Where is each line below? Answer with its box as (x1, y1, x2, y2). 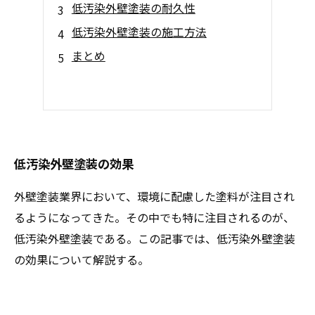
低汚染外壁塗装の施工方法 (71, 23, 207, 40)
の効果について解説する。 (14, 251, 149, 268)
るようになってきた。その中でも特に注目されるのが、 (14, 209, 295, 226)
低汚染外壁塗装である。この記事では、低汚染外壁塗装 (14, 230, 295, 247)
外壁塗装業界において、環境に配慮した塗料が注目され (14, 188, 295, 205)
